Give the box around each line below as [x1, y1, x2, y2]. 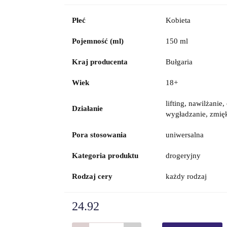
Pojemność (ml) [71, 37, 124, 45]
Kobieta [165, 16, 191, 24]
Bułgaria [165, 58, 193, 66]
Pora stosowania [71, 131, 127, 139]
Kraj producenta [71, 58, 128, 66]
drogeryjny [165, 152, 201, 160]
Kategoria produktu [71, 152, 138, 160]
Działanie [71, 104, 103, 112]
